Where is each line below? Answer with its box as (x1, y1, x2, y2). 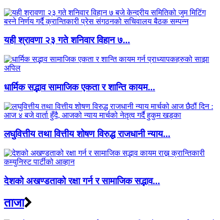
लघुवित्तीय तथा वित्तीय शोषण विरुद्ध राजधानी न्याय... (4, 129, 170, 139)
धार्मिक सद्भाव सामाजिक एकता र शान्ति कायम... (4, 82, 155, 92)
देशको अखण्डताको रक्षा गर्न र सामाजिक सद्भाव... (4, 175, 160, 186)
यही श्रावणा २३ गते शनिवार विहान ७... (4, 35, 130, 46)
